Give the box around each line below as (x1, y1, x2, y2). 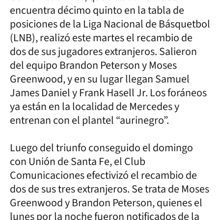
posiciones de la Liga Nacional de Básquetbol (10, 16, 210, 32)
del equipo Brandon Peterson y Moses (10, 57, 177, 73)
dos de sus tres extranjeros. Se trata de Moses (10, 181, 209, 197)
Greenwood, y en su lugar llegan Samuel (10, 71, 190, 87)
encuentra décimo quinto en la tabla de (10, 2, 184, 18)
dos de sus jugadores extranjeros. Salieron (10, 43, 197, 59)
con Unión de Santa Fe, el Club (10, 153, 145, 169)
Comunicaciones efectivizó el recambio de (10, 167, 197, 183)
